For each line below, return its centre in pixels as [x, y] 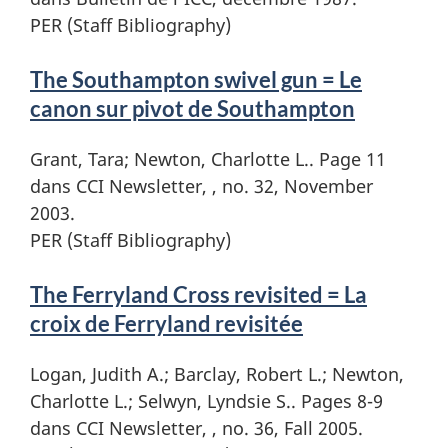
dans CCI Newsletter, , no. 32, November [201, 185]
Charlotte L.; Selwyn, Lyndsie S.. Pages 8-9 [206, 400]
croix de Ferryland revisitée [166, 323]
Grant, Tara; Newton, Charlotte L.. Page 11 [208, 158]
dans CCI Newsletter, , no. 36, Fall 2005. [196, 427]
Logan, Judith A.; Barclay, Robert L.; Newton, [217, 373]
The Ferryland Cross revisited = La [198, 294]
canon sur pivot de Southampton [192, 108]
